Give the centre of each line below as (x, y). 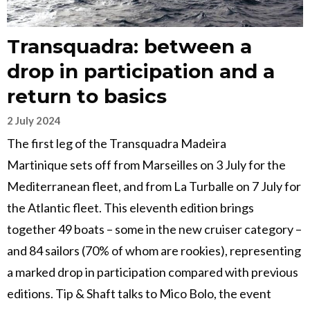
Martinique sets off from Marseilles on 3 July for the (146, 165)
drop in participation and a (141, 72)
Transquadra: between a (129, 47)
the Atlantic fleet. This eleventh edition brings (130, 208)
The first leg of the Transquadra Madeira (117, 144)
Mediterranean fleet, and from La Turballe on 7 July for (154, 186)
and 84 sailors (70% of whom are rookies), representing (154, 251)
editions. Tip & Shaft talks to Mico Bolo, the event (139, 294)
